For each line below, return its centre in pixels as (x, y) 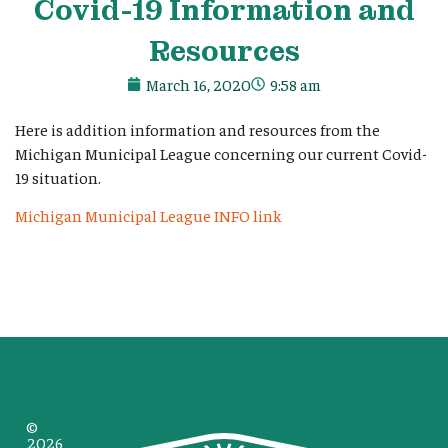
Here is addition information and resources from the (197, 128)
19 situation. (58, 176)
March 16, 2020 (198, 83)
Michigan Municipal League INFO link (148, 215)
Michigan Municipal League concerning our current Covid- (221, 152)
